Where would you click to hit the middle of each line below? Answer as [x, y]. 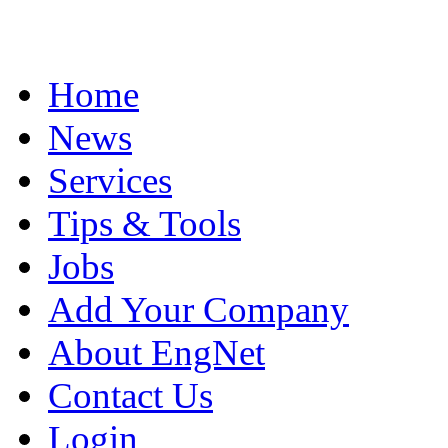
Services [110, 180]
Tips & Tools [144, 223]
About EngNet [156, 352]
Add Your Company [198, 309]
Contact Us [130, 395]
